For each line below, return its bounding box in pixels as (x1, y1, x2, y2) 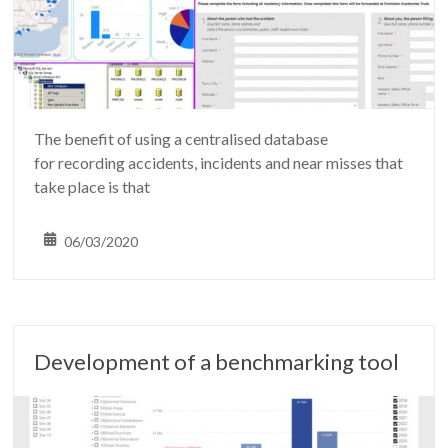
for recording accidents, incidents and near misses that (34, 152, 404, 172)
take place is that (34, 176, 151, 196)
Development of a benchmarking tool (34, 347, 400, 375)
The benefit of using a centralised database (34, 128, 329, 148)
